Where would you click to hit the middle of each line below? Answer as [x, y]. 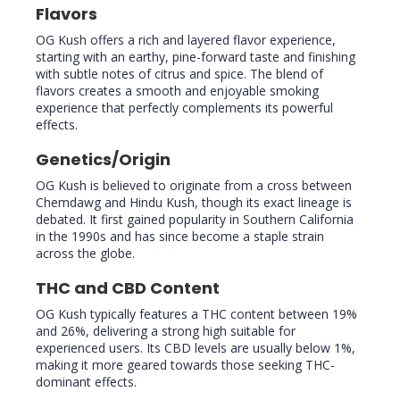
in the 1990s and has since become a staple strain [180, 237]
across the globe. [85, 254]
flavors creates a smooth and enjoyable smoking [177, 91]
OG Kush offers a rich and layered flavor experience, [186, 40]
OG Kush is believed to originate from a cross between [194, 186]
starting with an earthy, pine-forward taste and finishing [196, 57]
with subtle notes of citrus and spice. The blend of [179, 74]
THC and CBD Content [128, 288]
